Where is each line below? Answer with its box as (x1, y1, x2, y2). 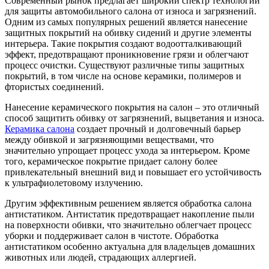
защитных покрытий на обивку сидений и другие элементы (5, 28, 252, 38)
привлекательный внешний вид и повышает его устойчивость (5, 167, 261, 178)
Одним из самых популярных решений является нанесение (5, 17, 247, 28)
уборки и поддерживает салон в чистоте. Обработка (5, 231, 219, 241)
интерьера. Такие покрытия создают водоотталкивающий (5, 38, 242, 49)
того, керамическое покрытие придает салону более (5, 156, 217, 167)
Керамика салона (5, 124, 74, 134)
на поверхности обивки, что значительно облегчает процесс (5, 220, 252, 231)
